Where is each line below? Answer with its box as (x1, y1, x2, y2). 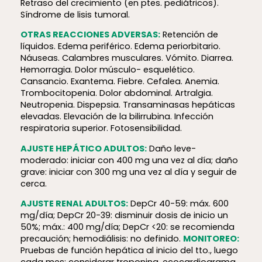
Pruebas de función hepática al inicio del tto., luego (20, 244, 238, 257)
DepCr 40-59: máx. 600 (127, 198, 229, 210)
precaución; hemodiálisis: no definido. (20, 233, 183, 245)
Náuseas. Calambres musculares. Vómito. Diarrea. (20, 52, 233, 64)
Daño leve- (146, 142, 196, 154)
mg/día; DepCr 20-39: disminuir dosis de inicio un (20, 209, 228, 222)
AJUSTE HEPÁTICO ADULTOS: (20, 142, 147, 154)
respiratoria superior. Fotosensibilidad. (20, 122, 182, 135)
